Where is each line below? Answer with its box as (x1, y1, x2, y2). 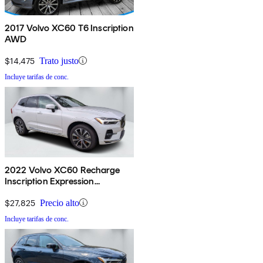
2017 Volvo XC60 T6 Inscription (5, 22, 134, 33)
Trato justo (39, 55, 79, 66)
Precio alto (40, 197, 79, 208)
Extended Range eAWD (5, 186, 102, 198)
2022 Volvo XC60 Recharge (5, 164, 120, 176)
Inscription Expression (5, 175, 95, 187)
